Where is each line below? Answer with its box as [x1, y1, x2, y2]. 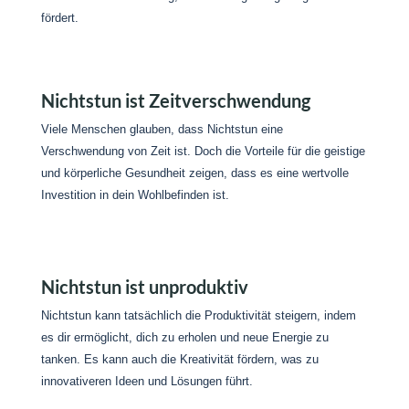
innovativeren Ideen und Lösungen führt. [40, 374, 253, 388]
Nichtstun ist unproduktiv [40, 276, 248, 298]
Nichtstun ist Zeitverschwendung [40, 89, 310, 111]
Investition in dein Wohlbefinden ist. [40, 188, 229, 202]
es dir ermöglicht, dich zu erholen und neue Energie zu [40, 330, 329, 344]
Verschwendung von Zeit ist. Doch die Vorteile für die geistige [40, 144, 365, 158]
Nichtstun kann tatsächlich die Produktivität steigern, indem [40, 309, 356, 322]
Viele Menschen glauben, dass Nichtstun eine [40, 122, 283, 136]
